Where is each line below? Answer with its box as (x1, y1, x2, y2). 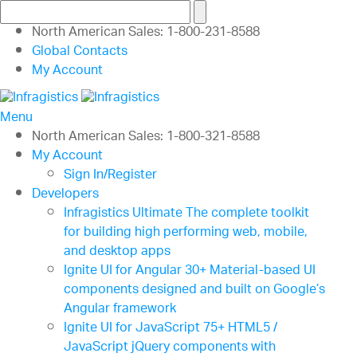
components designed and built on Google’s (64, 277, 325, 304)
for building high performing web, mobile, (64, 220, 308, 247)
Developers (32, 182, 99, 209)
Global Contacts (32, 39, 127, 65)
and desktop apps (64, 239, 171, 266)
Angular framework (64, 296, 176, 324)
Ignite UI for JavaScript (64, 316, 203, 343)
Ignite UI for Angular (64, 258, 185, 285)
